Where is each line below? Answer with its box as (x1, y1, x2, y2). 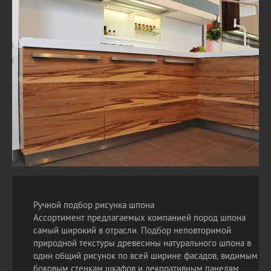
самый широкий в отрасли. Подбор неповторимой (33, 226, 231, 237)
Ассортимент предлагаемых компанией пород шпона (33, 213, 246, 224)
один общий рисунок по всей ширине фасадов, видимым (33, 251, 258, 263)
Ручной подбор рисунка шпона (33, 200, 154, 212)
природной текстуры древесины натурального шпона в (33, 238, 251, 250)
